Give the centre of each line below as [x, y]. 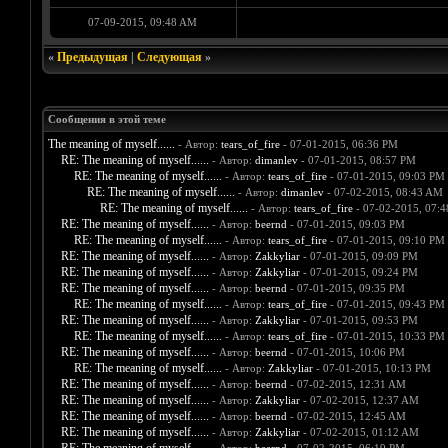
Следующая [169, 57]
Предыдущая [92, 57]
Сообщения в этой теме [106, 119]
